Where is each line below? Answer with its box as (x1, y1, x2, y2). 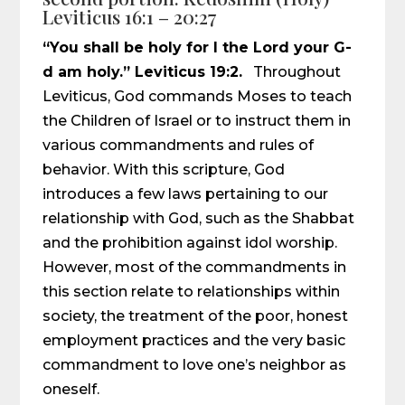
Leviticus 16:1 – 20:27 (42, 4, 217, 29)
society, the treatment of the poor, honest (42, 307, 349, 325)
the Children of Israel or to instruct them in (42, 112, 352, 129)
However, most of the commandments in (42, 259, 347, 276)
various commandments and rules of (42, 137, 315, 154)
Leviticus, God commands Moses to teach (42, 88, 353, 105)
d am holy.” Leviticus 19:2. (42, 63, 243, 80)
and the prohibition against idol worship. (42, 234, 338, 251)
